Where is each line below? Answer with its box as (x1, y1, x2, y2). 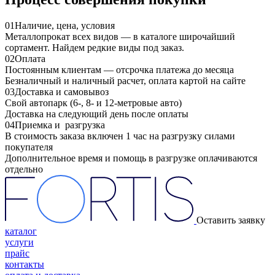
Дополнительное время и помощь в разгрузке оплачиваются (5, 152, 257, 163)
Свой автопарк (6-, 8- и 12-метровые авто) (5, 97, 182, 108)
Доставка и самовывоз (15, 86, 109, 97)
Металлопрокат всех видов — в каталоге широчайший (5, 31, 235, 42)
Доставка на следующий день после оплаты (5, 108, 188, 119)
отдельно (5, 163, 43, 174)
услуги (5, 236, 34, 247)
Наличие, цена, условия (15, 20, 115, 31)
